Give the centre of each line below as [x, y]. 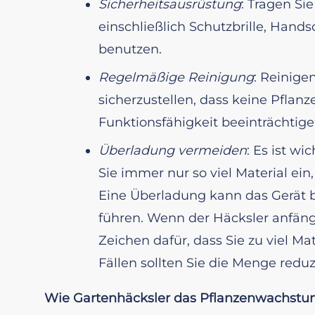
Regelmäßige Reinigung [176, 77]
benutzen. [130, 49]
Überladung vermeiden [173, 150]
